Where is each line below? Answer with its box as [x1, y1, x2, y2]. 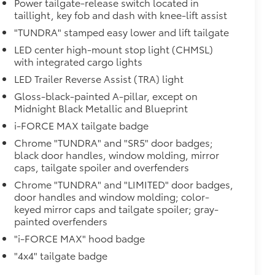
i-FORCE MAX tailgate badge [14, 117, 149, 132]
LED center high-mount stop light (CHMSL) [14, 41, 214, 56]
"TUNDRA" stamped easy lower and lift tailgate [14, 24, 230, 39]
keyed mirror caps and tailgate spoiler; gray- [14, 201, 219, 215]
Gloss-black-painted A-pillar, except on [14, 88, 198, 103]
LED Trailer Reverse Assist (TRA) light [14, 71, 184, 85]
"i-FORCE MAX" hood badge [14, 230, 145, 245]
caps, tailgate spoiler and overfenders [14, 159, 190, 174]
